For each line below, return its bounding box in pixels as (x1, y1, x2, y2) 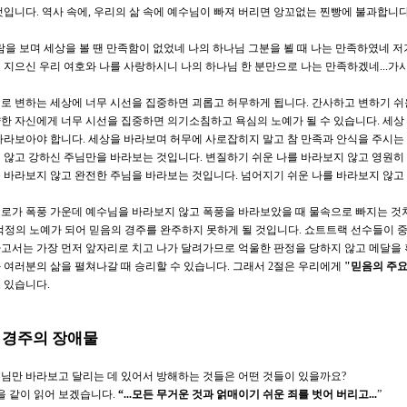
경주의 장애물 (2, 329, 98, 347)
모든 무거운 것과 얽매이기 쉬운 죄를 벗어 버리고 (132, 387, 369, 401)
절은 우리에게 (273, 259, 344, 273)
